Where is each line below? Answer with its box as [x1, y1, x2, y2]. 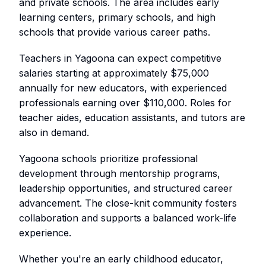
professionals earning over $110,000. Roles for [19, 97, 232, 109]
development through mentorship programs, [19, 167, 220, 180]
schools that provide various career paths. [19, 26, 210, 38]
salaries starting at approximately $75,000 [19, 67, 209, 80]
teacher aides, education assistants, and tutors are [19, 112, 245, 124]
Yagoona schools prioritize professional [19, 153, 198, 165]
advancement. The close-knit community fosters [19, 197, 237, 210]
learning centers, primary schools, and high [19, 11, 216, 23]
